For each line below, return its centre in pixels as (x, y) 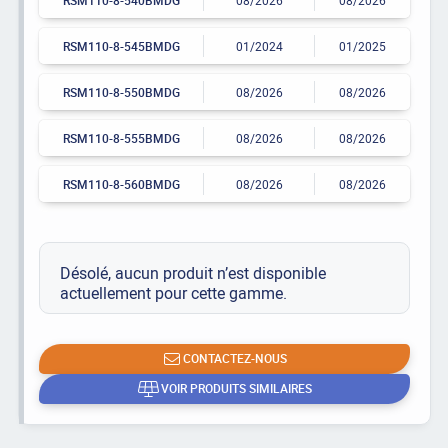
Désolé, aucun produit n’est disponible (192, 272)
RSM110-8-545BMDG (121, 45)
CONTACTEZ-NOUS (234, 358)
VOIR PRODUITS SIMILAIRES (237, 388)
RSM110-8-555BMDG (121, 137)
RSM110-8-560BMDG (121, 183)
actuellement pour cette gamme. (173, 292)
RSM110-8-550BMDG (121, 91)
